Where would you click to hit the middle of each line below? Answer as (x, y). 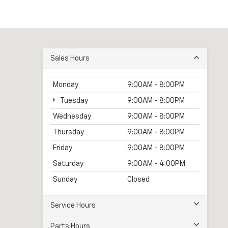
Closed (138, 180)
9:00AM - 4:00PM (156, 164)
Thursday (68, 133)
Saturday (68, 164)
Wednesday (72, 117)
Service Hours (73, 206)
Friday (63, 148)
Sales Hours (70, 59)
